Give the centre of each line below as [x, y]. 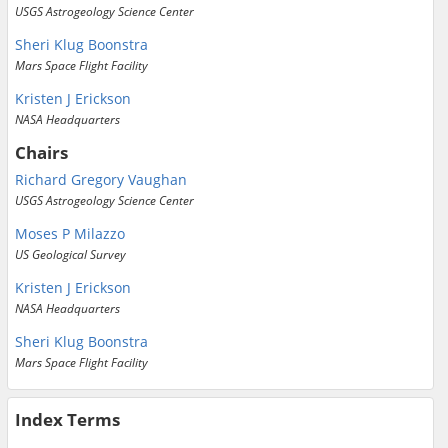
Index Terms [67, 419]
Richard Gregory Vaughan [101, 180]
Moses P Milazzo [70, 234]
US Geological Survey [70, 254]
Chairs [41, 153]
